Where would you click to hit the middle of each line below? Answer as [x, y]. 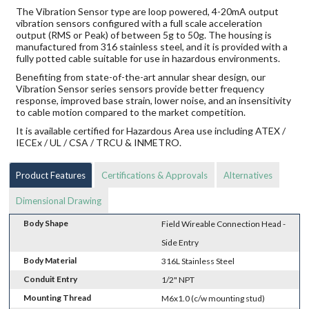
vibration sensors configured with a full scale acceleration [139, 23]
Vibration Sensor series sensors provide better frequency [140, 88]
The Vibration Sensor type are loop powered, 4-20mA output [148, 11]
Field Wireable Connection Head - [224, 223]
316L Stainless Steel [198, 261]
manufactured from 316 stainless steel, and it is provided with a [152, 46]
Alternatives [248, 175]
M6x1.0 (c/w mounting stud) [213, 298]
